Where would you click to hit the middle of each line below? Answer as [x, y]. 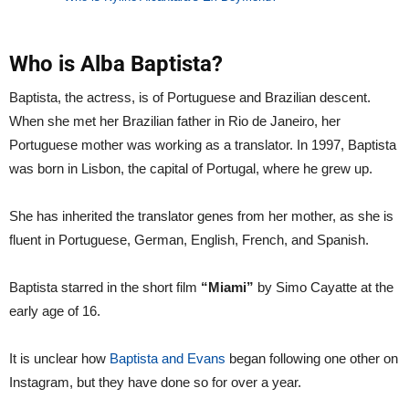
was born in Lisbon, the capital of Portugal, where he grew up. [191, 168]
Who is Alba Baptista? [116, 63]
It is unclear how [59, 358]
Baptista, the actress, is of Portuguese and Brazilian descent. [190, 97]
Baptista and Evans [168, 358]
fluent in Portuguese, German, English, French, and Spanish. [189, 239]
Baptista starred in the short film [105, 287]
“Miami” [227, 287]
